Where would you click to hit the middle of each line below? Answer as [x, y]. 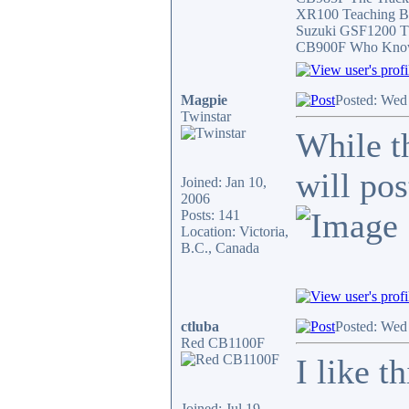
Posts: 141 [210, 215]
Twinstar [206, 116]
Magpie [204, 100]
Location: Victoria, [235, 231]
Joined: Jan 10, [224, 182]
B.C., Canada [220, 248]
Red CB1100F [223, 343]
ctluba [200, 326]
